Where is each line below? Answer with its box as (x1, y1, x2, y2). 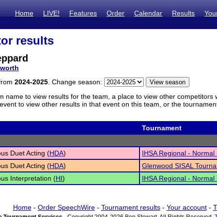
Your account (166, 203, 207, 211)
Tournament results (101, 203, 160, 211)
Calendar (134, 9, 162, 17)
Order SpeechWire (37, 203, 95, 211)
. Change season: (48, 78, 104, 86)
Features (69, 9, 97, 17)
